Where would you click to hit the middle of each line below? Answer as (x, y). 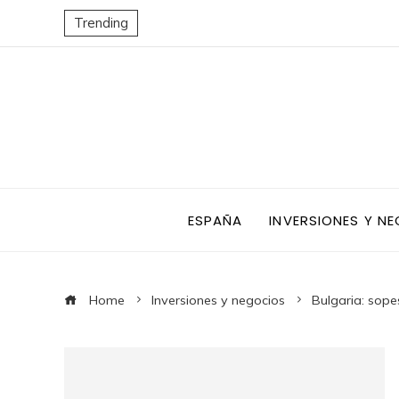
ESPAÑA (215, 220)
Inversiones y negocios (218, 300)
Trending (101, 23)
